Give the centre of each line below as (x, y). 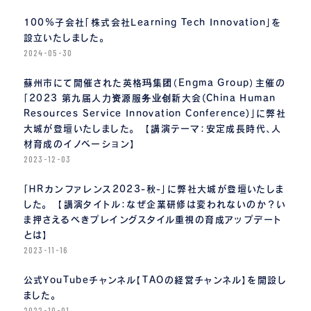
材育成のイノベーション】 (79, 144)
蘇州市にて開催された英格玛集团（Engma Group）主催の (154, 83)
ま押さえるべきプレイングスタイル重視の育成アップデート (152, 220)
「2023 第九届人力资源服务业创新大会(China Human (150, 99)
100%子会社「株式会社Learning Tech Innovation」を (152, 23)
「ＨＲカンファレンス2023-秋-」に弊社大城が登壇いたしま (154, 190)
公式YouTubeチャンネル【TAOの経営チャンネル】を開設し (155, 280)
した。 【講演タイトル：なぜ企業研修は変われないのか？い (155, 205)
